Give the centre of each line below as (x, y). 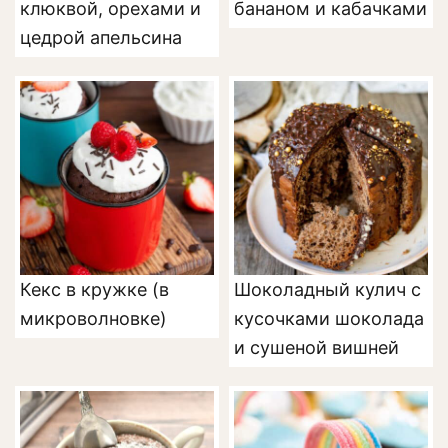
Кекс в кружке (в (94, 290)
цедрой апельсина (101, 38)
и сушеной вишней (316, 348)
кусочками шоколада (329, 319)
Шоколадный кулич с (327, 290)
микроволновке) (93, 319)
